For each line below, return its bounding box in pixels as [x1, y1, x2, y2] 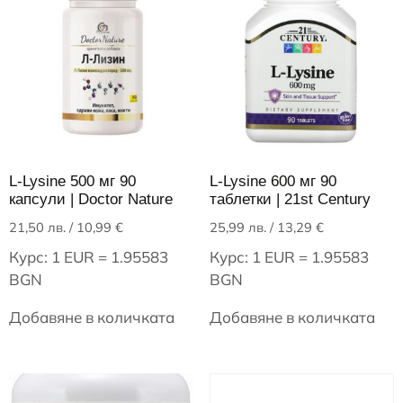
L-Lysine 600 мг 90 [209, 172, 336, 190]
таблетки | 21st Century [209, 190, 371, 208]
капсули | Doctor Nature [9, 190, 173, 208]
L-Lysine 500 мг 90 [9, 172, 136, 190]
